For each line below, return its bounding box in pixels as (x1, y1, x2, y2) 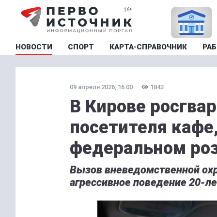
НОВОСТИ (15, 43, 52, 51)
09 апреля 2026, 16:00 (70, 83, 133, 91)
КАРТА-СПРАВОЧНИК (109, 43, 187, 51)
